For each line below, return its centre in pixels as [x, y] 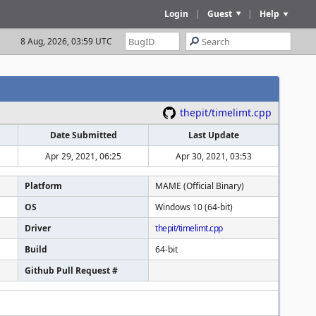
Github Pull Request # [71, 271]
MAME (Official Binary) [200, 186]
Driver [38, 228]
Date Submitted [83, 135]
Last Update [214, 135]
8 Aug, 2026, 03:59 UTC [66, 41]
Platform [43, 186]
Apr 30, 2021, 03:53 [214, 156]
